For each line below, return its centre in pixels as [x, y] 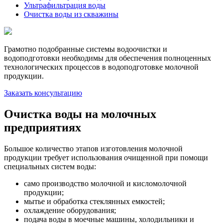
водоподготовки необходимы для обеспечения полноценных [108, 58]
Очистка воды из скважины [71, 14]
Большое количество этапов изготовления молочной [93, 148]
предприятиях [43, 127]
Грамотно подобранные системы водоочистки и [86, 49]
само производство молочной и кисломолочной [105, 183]
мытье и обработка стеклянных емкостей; [94, 201]
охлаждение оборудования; [70, 210]
